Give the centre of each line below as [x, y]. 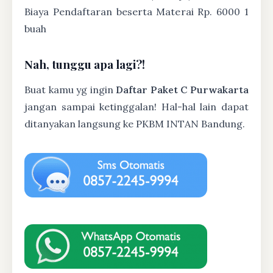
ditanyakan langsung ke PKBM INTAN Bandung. [135, 123]
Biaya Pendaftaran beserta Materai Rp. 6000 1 [136, 11]
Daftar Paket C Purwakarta [183, 89]
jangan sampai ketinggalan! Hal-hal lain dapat [136, 106]
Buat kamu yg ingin [70, 89]
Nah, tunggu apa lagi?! [85, 64]
